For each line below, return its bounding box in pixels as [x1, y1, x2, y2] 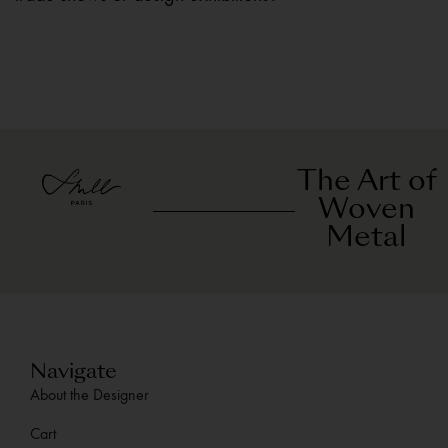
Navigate [30, 363, 117, 384]
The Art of [296, 169, 437, 198]
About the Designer [30, 385, 149, 405]
